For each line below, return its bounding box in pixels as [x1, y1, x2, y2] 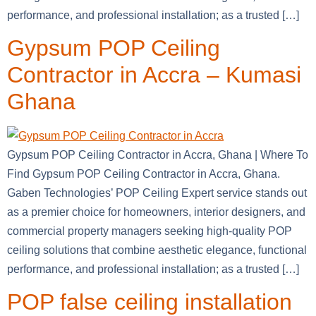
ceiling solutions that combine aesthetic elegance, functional [7, 243, 307, 256]
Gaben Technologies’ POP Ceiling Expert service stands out [7, 186, 307, 199]
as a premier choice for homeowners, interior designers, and [7, 205, 305, 218]
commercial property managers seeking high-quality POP [7, 224, 292, 237]
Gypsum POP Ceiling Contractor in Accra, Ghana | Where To [7, 148, 308, 161]
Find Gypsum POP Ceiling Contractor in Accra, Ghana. [7, 167, 280, 180]
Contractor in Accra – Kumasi [7, 61, 301, 87]
